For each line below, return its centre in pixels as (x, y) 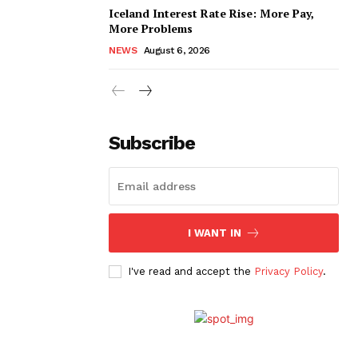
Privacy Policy (288, 271)
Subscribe (152, 143)
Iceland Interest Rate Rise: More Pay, (211, 13)
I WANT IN (214, 233)
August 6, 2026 (177, 50)
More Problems (151, 28)
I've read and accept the (191, 271)
